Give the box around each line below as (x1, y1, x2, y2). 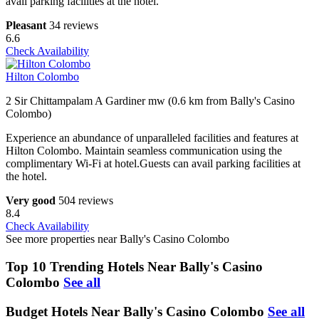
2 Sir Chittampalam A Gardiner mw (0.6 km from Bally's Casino (6, 95, 295, 108)
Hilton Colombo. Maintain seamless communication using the (6, 145, 282, 157)
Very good (6, 194, 56, 207)
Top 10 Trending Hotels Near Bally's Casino (6, 259, 263, 274)
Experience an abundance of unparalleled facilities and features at (6, 132, 298, 145)
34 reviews (49, 19, 98, 32)
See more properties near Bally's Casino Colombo (6, 233, 229, 246)
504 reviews (58, 194, 113, 207)
